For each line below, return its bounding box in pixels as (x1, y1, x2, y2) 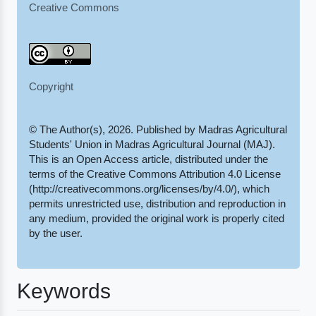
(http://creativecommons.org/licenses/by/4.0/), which (28, 183, 269, 195)
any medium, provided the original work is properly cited (28, 212, 284, 224)
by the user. (28, 227, 83, 239)
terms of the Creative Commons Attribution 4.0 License (28, 168, 281, 180)
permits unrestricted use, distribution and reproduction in (28, 197, 286, 209)
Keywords (16, 279, 111, 303)
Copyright (28, 80, 73, 92)
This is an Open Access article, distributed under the (28, 153, 268, 165)
